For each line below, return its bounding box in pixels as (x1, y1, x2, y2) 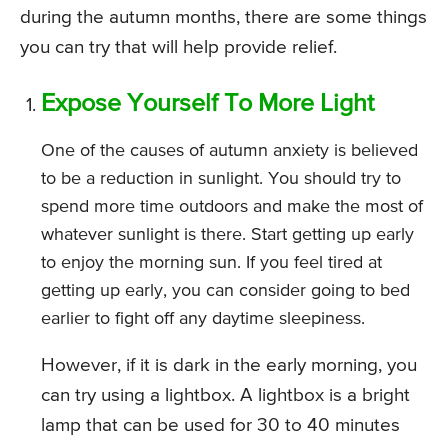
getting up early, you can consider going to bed (41, 281, 410, 300)
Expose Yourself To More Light (41, 91, 374, 117)
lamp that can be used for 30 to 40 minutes (41, 415, 400, 435)
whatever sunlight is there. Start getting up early (41, 225, 414, 244)
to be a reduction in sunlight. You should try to (41, 169, 401, 188)
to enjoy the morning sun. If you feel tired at (41, 253, 382, 272)
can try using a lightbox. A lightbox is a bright (41, 385, 410, 405)
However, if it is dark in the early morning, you (41, 355, 417, 375)
